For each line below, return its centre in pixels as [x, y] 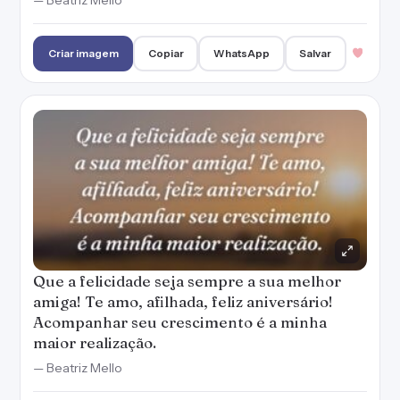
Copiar [166, 53]
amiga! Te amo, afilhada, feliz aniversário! [183, 301]
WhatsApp [242, 53]
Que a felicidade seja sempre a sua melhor [187, 281]
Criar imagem [83, 53]
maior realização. [95, 342]
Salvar [316, 53]
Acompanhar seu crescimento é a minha [180, 322]
